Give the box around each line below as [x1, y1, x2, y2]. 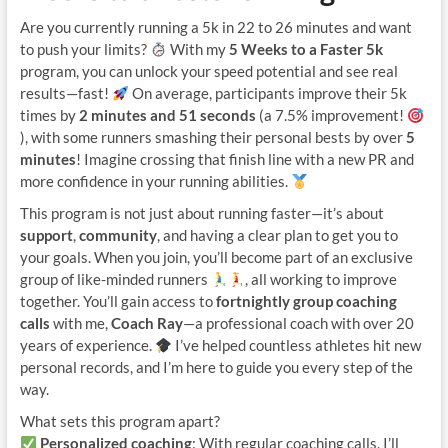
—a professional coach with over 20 [182, 314, 414, 333]
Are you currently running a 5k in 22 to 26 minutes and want [19, 18, 412, 37]
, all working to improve [244, 270, 397, 289]
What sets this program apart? [19, 412, 220, 431]
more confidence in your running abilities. [19, 172, 291, 191]
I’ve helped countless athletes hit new [171, 336, 421, 355]
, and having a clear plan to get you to [156, 226, 398, 245]
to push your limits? [19, 40, 150, 59]
